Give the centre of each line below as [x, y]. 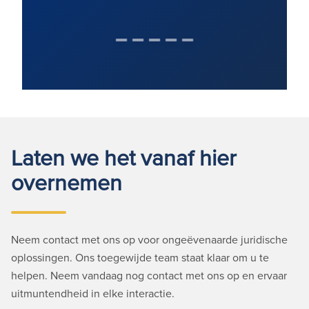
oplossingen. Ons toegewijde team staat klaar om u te [140, 257]
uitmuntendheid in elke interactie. [93, 293]
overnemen [67, 182]
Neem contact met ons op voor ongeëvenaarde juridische [149, 239]
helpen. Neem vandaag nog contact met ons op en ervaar [149, 275]
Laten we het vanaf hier [124, 157]
